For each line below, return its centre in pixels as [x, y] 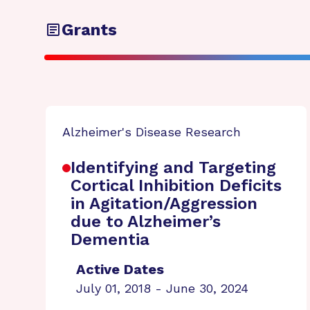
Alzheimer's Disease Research [152, 132]
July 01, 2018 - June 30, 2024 [162, 288]
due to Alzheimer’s [146, 221]
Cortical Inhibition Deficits [176, 185]
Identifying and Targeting [173, 167]
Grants [89, 30]
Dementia [110, 239]
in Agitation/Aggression [164, 203]
